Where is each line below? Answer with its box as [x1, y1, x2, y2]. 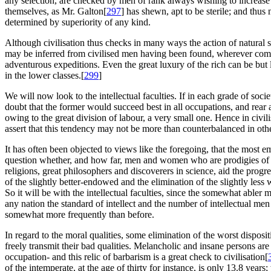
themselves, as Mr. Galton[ [5, 6, 106, 17]
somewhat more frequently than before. [5, 209, 154, 220]
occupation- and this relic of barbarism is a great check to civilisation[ [5, 252, 268, 263]
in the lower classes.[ [5, 70, 84, 81]
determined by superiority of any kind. [5, 17, 151, 28]
